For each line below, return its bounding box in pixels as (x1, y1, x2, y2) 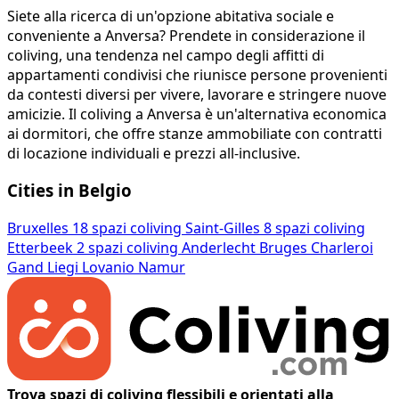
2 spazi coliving (77, 238, 182, 258)
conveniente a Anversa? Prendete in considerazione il (7, 25, 365, 45)
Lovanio (82, 257, 134, 278)
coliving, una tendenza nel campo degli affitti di (7, 45, 324, 65)
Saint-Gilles (185, 218, 260, 239)
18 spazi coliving (72, 218, 185, 239)
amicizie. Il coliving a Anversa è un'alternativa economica (7, 103, 387, 124)
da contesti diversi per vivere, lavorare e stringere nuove (7, 84, 387, 104)
